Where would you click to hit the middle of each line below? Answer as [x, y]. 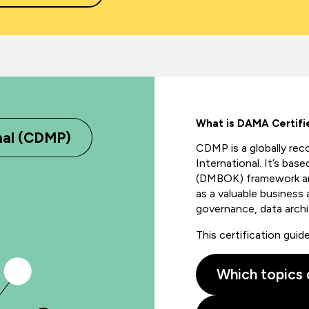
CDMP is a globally [241, 148]
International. [230, 163]
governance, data [240, 209]
